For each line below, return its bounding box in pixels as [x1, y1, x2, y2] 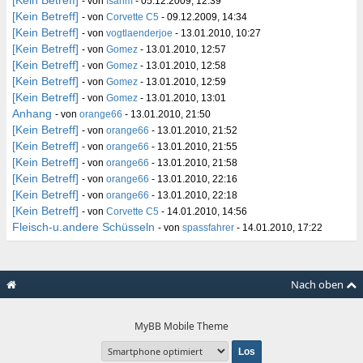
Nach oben [291, 277, 346, 292]
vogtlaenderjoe [106, 28, 173, 39]
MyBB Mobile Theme [135, 319, 228, 333]
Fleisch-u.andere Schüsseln [12, 220, 155, 233]
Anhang [12, 107, 52, 120]
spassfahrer [182, 222, 234, 233]
